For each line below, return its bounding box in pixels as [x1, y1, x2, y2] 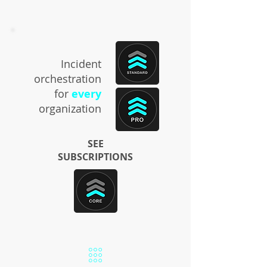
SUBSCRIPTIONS [58, 150, 133, 163]
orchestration [34, 72, 101, 86]
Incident [61, 57, 101, 71]
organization [39, 101, 101, 116]
